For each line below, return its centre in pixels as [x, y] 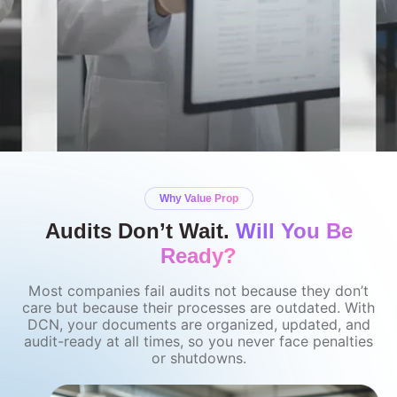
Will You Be [291, 231]
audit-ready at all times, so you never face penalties [198, 342]
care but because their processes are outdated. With [198, 308]
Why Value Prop [198, 198]
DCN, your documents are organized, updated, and [198, 325]
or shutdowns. [198, 358]
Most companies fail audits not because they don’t [198, 291]
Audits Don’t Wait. [137, 231]
